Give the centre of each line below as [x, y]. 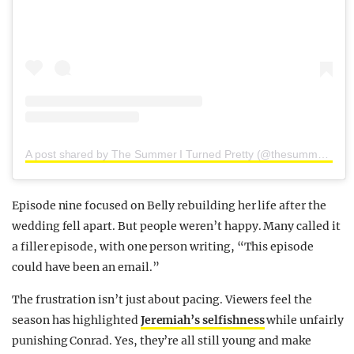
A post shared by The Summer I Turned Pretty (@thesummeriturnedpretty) [324, 154]
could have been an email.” [86, 267]
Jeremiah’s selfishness [202, 320]
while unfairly [304, 320]
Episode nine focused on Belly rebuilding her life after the [169, 205]
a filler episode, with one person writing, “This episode [163, 246]
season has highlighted [76, 320]
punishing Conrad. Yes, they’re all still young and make [162, 340]
